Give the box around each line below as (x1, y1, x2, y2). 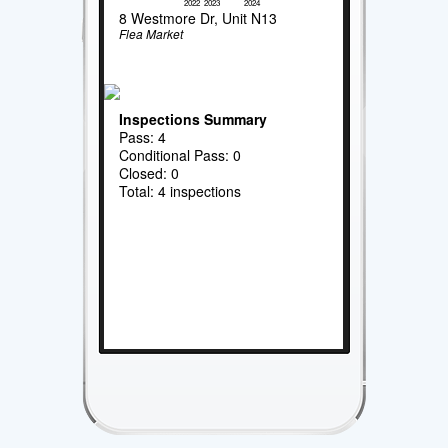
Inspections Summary (119, 108, 268, 129)
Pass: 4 (119, 126, 167, 147)
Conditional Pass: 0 (119, 144, 242, 165)
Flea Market (119, 25, 184, 43)
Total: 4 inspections (119, 180, 242, 201)
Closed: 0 (119, 162, 180, 183)
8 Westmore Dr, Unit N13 (119, 8, 278, 29)
